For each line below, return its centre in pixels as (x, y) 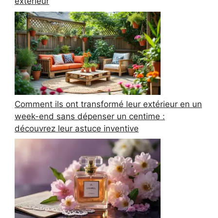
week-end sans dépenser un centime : (90, 116)
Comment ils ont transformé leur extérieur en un (108, 104)
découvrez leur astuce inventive (77, 128)
